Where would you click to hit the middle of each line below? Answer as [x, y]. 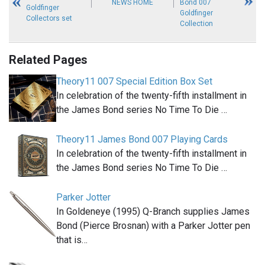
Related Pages [48, 59]
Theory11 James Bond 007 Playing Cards [142, 139]
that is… [72, 240]
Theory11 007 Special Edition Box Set [134, 81]
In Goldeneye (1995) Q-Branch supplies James [153, 211]
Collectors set [49, 18]
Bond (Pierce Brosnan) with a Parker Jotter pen [153, 225]
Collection [197, 23]
